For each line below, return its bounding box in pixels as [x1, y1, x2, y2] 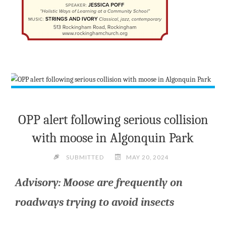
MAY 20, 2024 [126, 153, 169, 161]
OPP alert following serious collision [18, 112, 208, 128]
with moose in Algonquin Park [32, 131, 194, 146]
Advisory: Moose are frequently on [15, 176, 183, 189]
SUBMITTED [66, 153, 104, 161]
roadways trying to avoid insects [15, 195, 175, 209]
